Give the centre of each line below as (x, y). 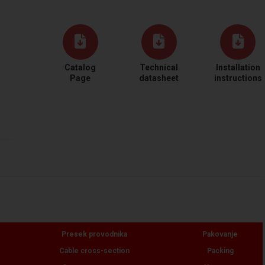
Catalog (80, 67)
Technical (159, 67)
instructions (238, 78)
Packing (220, 251)
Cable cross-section (94, 251)
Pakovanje (220, 234)
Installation (238, 67)
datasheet (159, 78)
